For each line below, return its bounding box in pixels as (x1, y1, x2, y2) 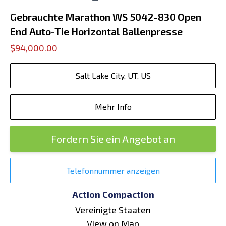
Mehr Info (94, 102, 132, 111)
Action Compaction (72, 189, 154, 200)
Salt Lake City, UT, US (75, 71, 151, 80)
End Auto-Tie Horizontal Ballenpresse (10, 25, 183, 37)
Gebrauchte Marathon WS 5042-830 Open (10, 11, 201, 23)
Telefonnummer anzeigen (66, 165, 160, 175)
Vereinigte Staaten (75, 204, 151, 215)
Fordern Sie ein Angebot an (51, 133, 175, 145)
